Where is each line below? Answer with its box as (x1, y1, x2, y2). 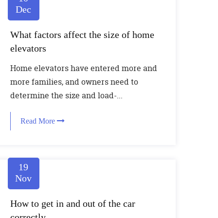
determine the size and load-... (10, 90, 123, 101)
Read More (20, 117, 57, 125)
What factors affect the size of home (10, 29, 154, 40)
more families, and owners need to (10, 76, 138, 87)
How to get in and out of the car (10, 198, 135, 209)
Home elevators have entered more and (10, 63, 157, 73)
